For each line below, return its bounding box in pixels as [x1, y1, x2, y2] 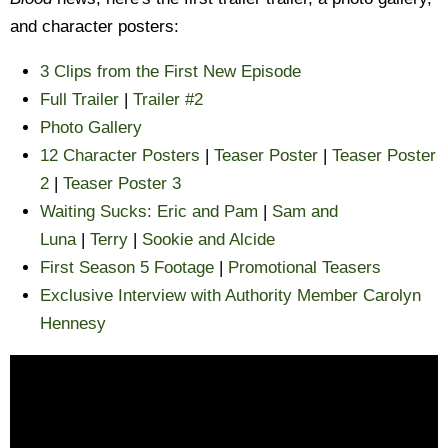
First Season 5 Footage [40, 258, 214, 277]
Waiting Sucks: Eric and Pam [40, 202, 258, 221]
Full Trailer [40, 90, 119, 109]
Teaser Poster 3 [63, 174, 181, 193]
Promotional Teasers [228, 258, 381, 277]
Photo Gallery [40, 118, 142, 137]
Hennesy [40, 314, 106, 333]
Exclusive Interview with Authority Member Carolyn [40, 286, 421, 305]
